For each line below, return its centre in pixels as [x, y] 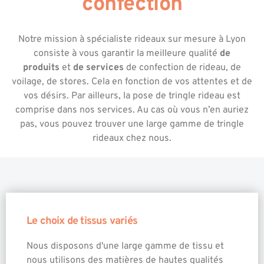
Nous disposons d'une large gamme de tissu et [125, 246]
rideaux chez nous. [132, 139]
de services [98, 68]
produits [41, 68]
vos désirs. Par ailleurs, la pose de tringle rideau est [132, 96]
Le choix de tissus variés [82, 221]
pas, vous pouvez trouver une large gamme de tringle [132, 125]
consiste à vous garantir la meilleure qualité [127, 54]
